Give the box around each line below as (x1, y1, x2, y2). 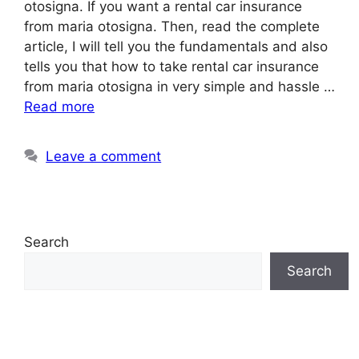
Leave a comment (46, 148, 162, 165)
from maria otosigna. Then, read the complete (24, 18, 320, 35)
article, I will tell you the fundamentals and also (24, 38, 328, 55)
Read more (24, 99, 95, 115)
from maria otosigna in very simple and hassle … (24, 79, 335, 95)
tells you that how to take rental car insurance (24, 58, 319, 75)
